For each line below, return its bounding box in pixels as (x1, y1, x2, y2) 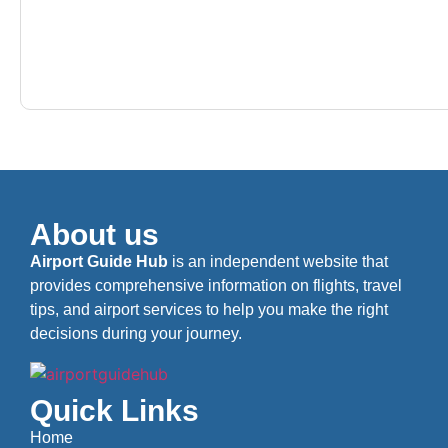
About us (30, 217, 159, 251)
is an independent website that (168, 252, 388, 270)
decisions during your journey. (30, 324, 242, 342)
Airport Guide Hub (30, 252, 168, 270)
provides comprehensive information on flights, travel (30, 276, 402, 294)
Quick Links (30, 393, 199, 427)
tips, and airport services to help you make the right (30, 300, 388, 318)
